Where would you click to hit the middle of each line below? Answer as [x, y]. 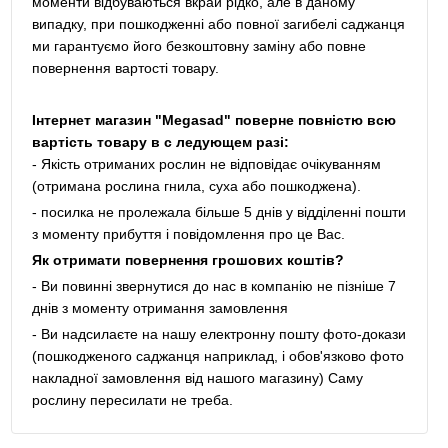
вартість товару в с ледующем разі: [160, 142]
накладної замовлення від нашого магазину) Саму [197, 378]
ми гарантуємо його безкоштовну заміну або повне [198, 46]
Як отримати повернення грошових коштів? [187, 260]
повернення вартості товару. [125, 68]
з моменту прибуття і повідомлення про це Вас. [188, 234]
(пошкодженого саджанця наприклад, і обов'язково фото [217, 356]
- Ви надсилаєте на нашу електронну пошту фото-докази [218, 334]
